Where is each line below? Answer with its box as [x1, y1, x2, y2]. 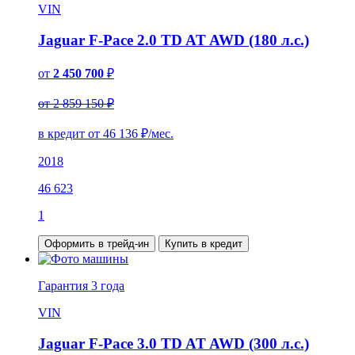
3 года [91, 278, 124, 292]
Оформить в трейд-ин [44, 237, 149, 250]
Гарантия [38, 278, 91, 292]
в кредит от [38, 126, 103, 140]
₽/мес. [138, 126, 174, 140]
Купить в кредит [165, 237, 242, 250]
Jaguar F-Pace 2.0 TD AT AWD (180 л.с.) [38, 32, 309, 49]
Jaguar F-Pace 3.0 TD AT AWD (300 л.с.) [38, 334, 309, 352]
